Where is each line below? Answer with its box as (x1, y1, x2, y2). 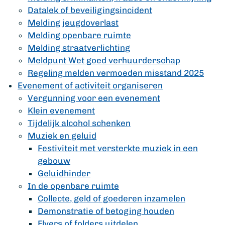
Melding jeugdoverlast (28, 18, 119, 28)
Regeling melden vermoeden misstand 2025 (28, 68, 204, 78)
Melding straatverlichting (28, 43, 130, 53)
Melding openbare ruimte (28, 30, 131, 40)
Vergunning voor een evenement (28, 93, 160, 103)
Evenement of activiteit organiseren (18, 80, 163, 90)
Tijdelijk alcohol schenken (28, 118, 131, 128)
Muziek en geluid (28, 131, 96, 141)
